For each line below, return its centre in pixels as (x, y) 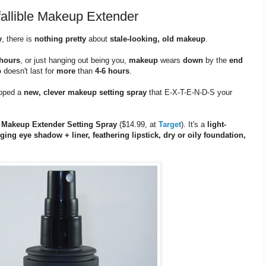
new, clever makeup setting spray (85, 92)
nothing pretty (60, 39)
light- (217, 124)
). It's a (194, 124)
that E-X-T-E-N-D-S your (189, 92)
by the (216, 60)
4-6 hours (112, 71)
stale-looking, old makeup (158, 39)
